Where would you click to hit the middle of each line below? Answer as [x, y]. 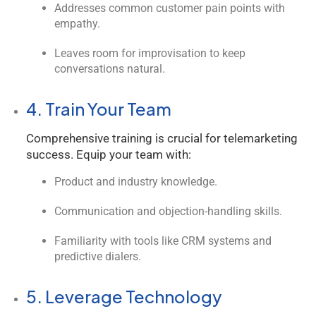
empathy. [77, 24]
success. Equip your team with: [109, 154]
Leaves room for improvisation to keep [150, 53]
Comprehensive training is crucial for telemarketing [162, 138]
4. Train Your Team [99, 109]
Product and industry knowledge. [136, 182]
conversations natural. [110, 69]
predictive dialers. [98, 256]
